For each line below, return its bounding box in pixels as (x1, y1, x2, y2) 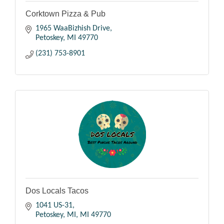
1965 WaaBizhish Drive (35, 24, 110, 32)
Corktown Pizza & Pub (25, 9, 105, 18)
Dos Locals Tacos (25, 186, 88, 195)
